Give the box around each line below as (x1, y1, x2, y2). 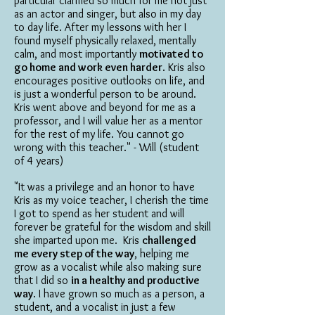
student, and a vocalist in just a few (14, 300, 176, 314)
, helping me (134, 247, 189, 260)
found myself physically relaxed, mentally (14, 34, 196, 47)
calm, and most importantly (14, 47, 139, 60)
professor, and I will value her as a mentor (14, 114, 202, 127)
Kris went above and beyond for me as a (14, 101, 195, 114)
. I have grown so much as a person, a (33, 287, 205, 300)
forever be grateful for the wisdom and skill (14, 220, 211, 233)
